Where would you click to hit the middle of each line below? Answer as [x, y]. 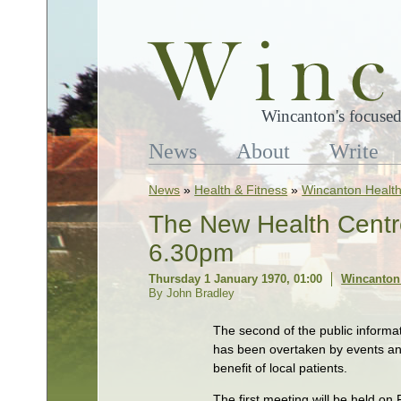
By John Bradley [192, 293]
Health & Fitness [241, 190]
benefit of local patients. [281, 368]
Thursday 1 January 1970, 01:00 [236, 279]
